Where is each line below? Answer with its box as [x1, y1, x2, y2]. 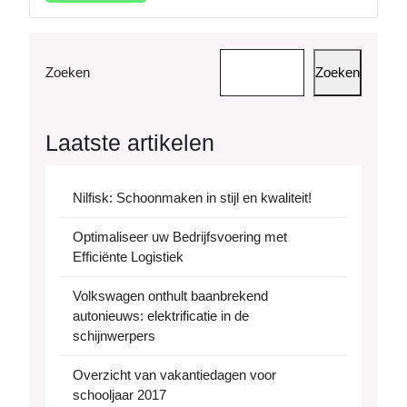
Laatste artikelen [45, 130, 214, 156]
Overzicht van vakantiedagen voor [73, 367, 276, 383]
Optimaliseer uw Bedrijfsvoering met [73, 229, 287, 245]
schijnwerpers [73, 328, 155, 344]
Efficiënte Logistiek [73, 249, 184, 265]
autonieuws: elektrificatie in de [73, 308, 249, 324]
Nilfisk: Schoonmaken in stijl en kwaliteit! [73, 190, 312, 206]
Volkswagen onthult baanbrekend [73, 288, 268, 304]
